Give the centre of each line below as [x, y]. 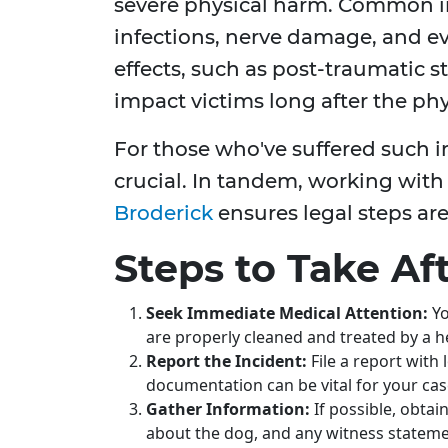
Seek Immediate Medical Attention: [287, 313]
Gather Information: [228, 409]
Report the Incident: [226, 361]
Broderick [163, 213]
